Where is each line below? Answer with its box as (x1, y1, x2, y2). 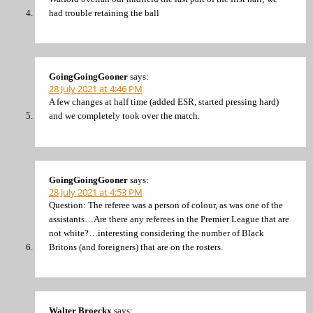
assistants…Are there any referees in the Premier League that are (49, 213, 289, 224)
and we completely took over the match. (49, 110, 200, 122)
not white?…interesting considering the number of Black (49, 227, 264, 238)
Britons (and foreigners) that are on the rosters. (49, 241, 223, 252)
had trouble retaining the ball (49, 7, 159, 18)
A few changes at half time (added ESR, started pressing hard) (49, 96, 279, 108)
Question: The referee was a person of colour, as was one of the (49, 199, 283, 210)
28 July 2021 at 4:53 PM (49, 185, 143, 198)
